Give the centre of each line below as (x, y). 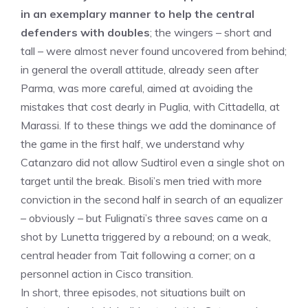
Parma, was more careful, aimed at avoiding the (137, 88)
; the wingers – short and (211, 32)
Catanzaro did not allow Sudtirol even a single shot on (153, 162)
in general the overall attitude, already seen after (140, 69)
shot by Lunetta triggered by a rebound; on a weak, (146, 236)
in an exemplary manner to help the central (137, 14)
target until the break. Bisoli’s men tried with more (141, 181)
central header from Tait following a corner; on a (138, 255)
